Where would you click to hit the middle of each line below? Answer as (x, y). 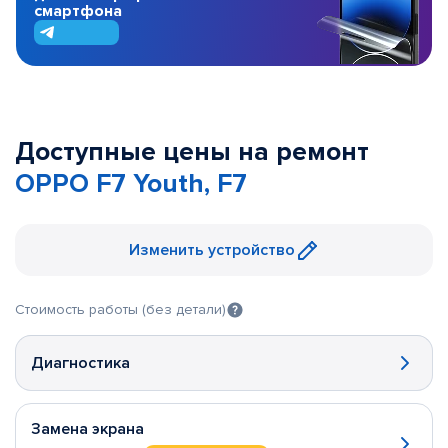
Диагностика (80, 363)
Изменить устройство (212, 250)
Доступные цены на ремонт (192, 152)
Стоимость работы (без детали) (120, 309)
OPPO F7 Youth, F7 (131, 184)
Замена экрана (87, 429)
